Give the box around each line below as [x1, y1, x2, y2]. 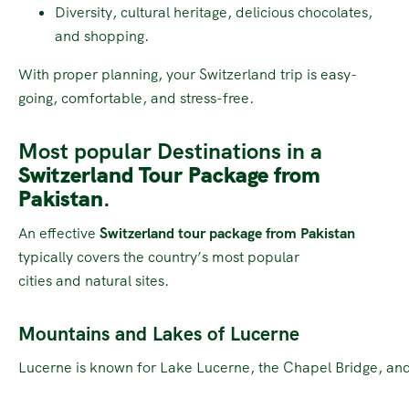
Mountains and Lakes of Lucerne [18, 321, 299, 347]
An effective [18, 224, 100, 244]
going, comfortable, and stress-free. [18, 89, 254, 109]
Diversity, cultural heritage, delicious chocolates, [55, 3, 372, 23]
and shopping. [55, 26, 149, 47]
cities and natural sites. [18, 271, 169, 291]
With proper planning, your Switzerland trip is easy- [18, 65, 357, 85]
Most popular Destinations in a [18, 137, 322, 166]
